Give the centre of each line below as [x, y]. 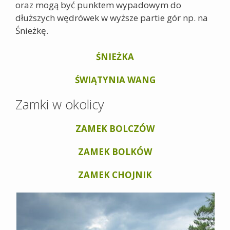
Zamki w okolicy [60, 104]
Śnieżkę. [32, 31]
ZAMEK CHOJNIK [115, 175]
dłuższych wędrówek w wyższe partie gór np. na [112, 18]
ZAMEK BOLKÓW [115, 151]
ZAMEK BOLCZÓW [115, 128]
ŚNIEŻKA [115, 56]
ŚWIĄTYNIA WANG [115, 80]
